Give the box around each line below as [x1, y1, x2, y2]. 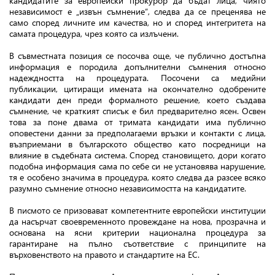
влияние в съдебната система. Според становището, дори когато [9, 149, 266, 161]
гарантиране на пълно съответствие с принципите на [9, 238, 266, 249]
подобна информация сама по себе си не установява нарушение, [9, 160, 266, 172]
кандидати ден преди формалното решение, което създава [9, 94, 266, 106]
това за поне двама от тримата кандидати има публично [9, 116, 266, 128]
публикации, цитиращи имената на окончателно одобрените [9, 83, 266, 95]
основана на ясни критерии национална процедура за [9, 227, 266, 238]
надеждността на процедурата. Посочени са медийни [9, 72, 266, 83]
